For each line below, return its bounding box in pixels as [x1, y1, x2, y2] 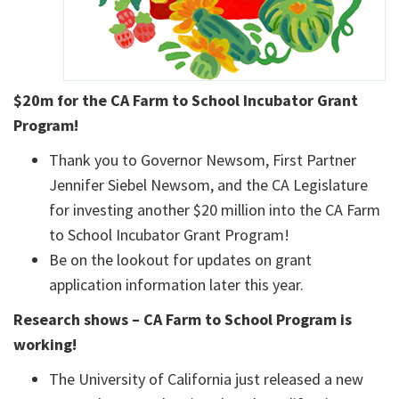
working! [13, 334, 80, 355]
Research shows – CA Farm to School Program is [13, 309, 352, 330]
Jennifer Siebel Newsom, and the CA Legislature [49, 175, 368, 196]
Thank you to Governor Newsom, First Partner [49, 150, 356, 171]
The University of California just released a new [49, 369, 363, 390]
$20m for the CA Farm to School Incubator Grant [13, 90, 358, 111]
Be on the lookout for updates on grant [49, 249, 312, 271]
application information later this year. [49, 274, 304, 296]
